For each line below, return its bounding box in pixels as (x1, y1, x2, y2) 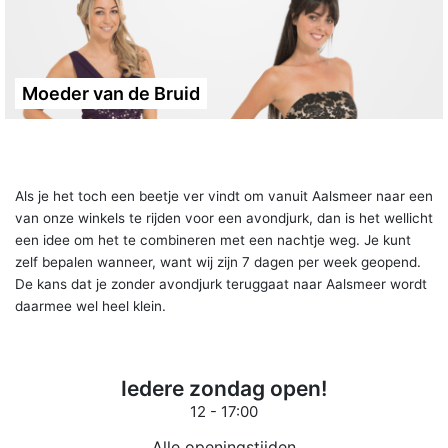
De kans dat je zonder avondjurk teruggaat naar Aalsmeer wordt (15, 275, 427, 292)
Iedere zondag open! (121, 375, 327, 401)
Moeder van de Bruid (22, 82, 200, 104)
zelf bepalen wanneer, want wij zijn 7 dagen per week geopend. (15, 253, 421, 270)
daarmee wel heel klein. (15, 297, 166, 314)
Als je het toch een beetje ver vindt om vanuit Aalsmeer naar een (15, 187, 433, 204)
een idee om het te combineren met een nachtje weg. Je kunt (15, 231, 411, 248)
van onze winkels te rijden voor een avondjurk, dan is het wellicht (15, 209, 433, 226)
